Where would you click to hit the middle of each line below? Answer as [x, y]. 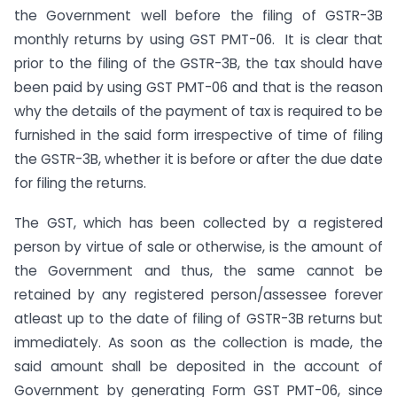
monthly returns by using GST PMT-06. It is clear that [198, 39]
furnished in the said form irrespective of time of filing [198, 135]
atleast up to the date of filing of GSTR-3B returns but [198, 318]
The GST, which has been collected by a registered [198, 222]
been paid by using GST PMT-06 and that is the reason [198, 87]
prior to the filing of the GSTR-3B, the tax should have [198, 63]
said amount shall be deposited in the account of [198, 366]
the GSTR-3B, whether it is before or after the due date [198, 159]
